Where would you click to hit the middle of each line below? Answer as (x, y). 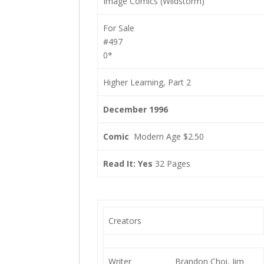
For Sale (118, 28)
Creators (125, 221)
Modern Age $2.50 (166, 136)
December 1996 (135, 109)
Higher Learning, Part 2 (147, 82)
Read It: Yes (128, 164)
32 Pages (171, 164)
